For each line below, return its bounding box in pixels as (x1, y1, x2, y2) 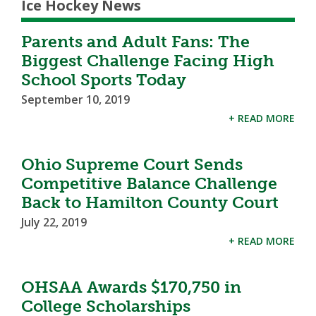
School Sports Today (21, 69, 186, 90)
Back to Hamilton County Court (21, 192, 279, 212)
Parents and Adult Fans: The (21, 31, 250, 51)
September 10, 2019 (21, 91, 130, 107)
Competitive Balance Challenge (21, 173, 277, 193)
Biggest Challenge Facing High (21, 50, 274, 71)
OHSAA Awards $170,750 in (21, 276, 241, 297)
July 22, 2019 (21, 214, 87, 230)
